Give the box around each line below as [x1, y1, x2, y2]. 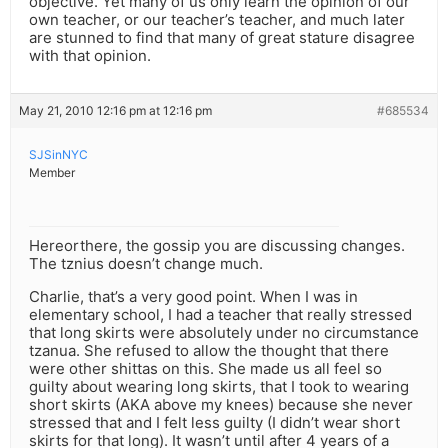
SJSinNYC [29, 147, 88, 163]
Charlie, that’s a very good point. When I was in [29, 287, 358, 307]
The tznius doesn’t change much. [29, 254, 263, 274]
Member [29, 165, 75, 181]
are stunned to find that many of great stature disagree [29, 28, 415, 48]
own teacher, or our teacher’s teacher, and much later [29, 10, 405, 30]
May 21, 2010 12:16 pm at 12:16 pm [19, 103, 212, 119]
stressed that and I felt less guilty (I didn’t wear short [29, 413, 400, 433]
